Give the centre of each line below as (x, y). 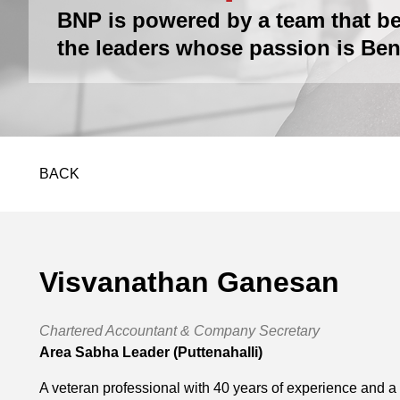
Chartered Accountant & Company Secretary (179, 330)
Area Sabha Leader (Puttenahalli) (151, 352)
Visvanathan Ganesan (189, 282)
